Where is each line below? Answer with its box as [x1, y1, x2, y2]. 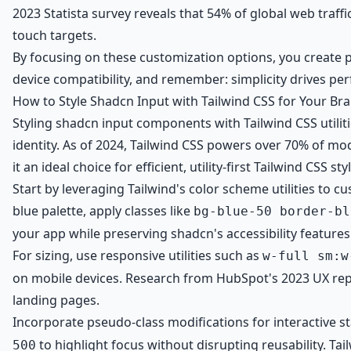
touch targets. [13, 27, 96, 44]
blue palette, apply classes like [13, 202, 194, 219]
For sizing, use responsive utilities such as [13, 247, 262, 264]
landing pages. [13, 291, 100, 309]
